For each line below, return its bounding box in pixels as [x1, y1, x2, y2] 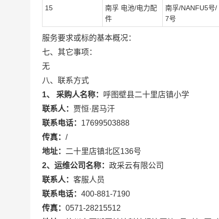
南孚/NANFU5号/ [165, 4, 217, 12]
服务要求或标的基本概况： [42, 34, 136, 42]
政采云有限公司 [109, 161, 164, 170]
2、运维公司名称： [42, 161, 109, 170]
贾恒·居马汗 [73, 105, 115, 113]
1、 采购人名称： [42, 90, 103, 99]
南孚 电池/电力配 [105, 4, 157, 12]
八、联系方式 [42, 76, 89, 85]
